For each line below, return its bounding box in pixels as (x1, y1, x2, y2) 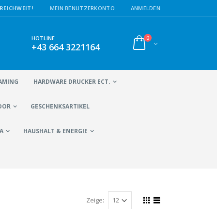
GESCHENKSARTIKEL (30, 102, 90, 110)
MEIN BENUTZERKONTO (49, 4, 115, 12)
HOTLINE (31, 34, 55, 42)
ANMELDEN (130, 4, 160, 12)
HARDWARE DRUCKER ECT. (33, 77, 111, 86)
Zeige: (86, 195, 104, 204)
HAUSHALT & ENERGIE (23, 126, 88, 135)
